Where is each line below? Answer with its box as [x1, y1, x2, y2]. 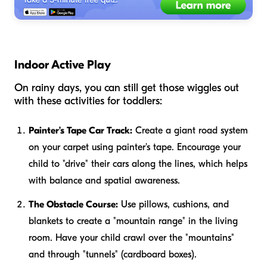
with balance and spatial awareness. [29, 175, 180, 186]
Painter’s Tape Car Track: [29, 125, 132, 136]
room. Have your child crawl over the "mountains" [29, 232, 234, 243]
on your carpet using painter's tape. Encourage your [29, 141, 241, 153]
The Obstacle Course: [29, 198, 118, 210]
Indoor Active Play [14, 57, 111, 72]
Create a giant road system [132, 125, 248, 136]
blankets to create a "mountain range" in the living [29, 215, 238, 226]
